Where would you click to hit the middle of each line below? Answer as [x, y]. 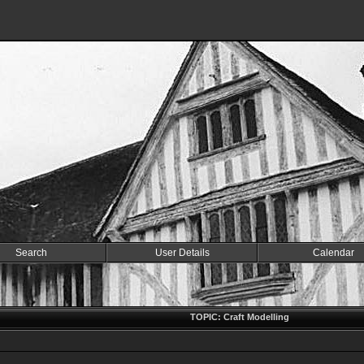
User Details [182, 253]
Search [31, 253]
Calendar [333, 253]
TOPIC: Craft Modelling [239, 317]
